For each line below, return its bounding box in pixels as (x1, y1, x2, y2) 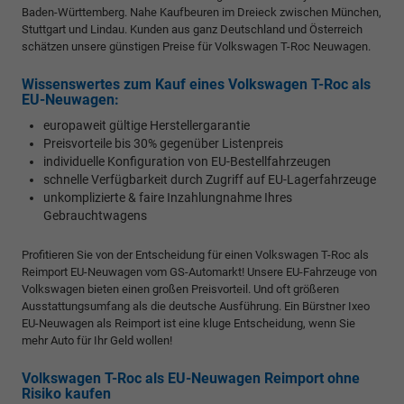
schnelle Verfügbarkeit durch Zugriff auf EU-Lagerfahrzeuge (43, 172, 376, 188)
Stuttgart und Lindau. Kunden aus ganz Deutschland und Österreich (22, 23, 363, 37)
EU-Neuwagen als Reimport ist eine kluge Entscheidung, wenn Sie (22, 317, 355, 331)
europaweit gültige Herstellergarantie (43, 118, 250, 133)
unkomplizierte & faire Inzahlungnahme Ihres (43, 190, 292, 206)
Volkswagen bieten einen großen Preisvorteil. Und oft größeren (22, 282, 339, 297)
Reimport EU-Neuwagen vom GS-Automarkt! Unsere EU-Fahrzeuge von (22, 265, 377, 280)
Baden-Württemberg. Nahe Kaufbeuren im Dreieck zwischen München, (22, 5, 381, 20)
